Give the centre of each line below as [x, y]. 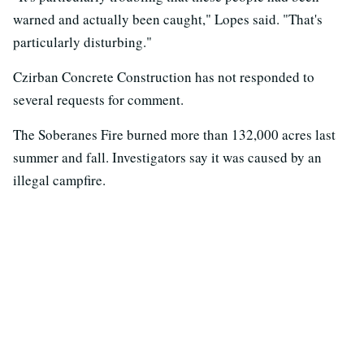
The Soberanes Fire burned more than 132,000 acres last [174, 135]
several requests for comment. [98, 100]
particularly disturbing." [82, 42]
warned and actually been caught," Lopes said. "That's [168, 19]
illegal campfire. [59, 180]
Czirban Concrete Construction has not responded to [164, 77]
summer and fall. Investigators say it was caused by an [167, 158]
